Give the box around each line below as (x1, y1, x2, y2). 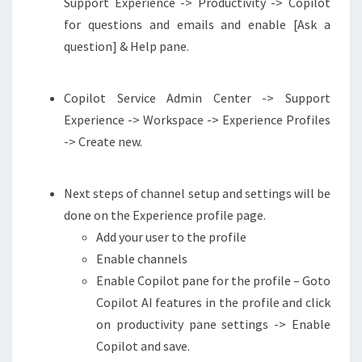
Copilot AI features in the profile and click (96, 294, 330, 310)
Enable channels (96, 250, 187, 267)
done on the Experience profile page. (64, 207, 266, 223)
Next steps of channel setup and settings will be (64, 185, 330, 201)
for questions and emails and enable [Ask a (64, 16, 330, 32)
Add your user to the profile (96, 229, 246, 245)
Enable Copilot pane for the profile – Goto (96, 272, 330, 288)
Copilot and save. (96, 338, 190, 354)
